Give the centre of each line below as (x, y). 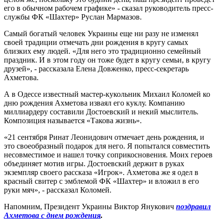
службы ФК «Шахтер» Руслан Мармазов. (73, 17)
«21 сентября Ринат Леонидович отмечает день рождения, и (104, 137)
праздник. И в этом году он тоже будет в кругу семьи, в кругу (107, 60)
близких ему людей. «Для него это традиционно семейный (102, 51)
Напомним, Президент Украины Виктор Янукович (90, 206)
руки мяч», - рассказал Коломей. (58, 190)
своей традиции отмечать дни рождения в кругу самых (96, 42)
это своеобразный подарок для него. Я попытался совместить (107, 146)
